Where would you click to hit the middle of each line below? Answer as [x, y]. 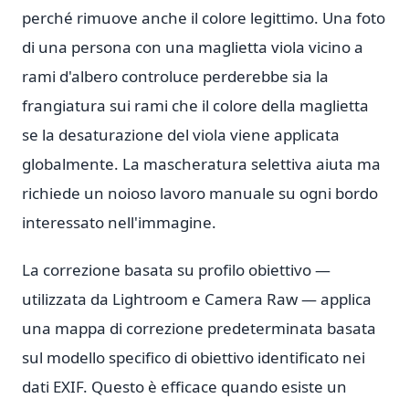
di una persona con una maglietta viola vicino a [193, 47]
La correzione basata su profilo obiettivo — [176, 270]
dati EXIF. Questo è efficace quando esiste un [184, 387]
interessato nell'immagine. [119, 222]
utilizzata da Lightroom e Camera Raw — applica [197, 299]
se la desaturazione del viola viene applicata [181, 135]
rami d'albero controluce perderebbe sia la [175, 76]
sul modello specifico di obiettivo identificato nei [194, 357]
